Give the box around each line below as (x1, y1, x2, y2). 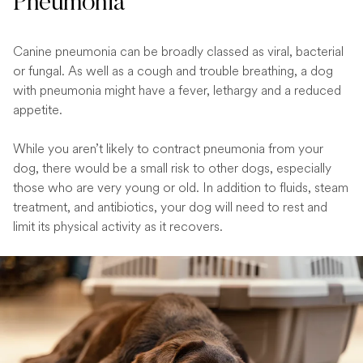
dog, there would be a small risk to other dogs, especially (13, 159, 331, 177)
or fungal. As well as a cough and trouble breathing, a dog (13, 62, 333, 80)
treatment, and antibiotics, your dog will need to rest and (13, 198, 327, 216)
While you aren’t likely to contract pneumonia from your (13, 139, 323, 158)
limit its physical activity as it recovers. (13, 217, 223, 236)
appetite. (13, 100, 62, 119)
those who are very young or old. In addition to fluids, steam (13, 178, 348, 197)
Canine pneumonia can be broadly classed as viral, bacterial (13, 42, 344, 61)
